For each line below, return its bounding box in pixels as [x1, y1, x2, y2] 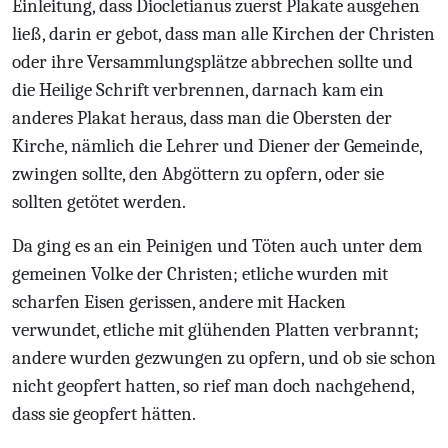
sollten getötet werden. [12, 191, 186, 213]
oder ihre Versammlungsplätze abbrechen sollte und [12, 51, 413, 73]
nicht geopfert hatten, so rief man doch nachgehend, [12, 375, 414, 397]
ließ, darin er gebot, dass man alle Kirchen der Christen [12, 23, 435, 45]
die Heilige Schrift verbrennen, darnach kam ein [12, 79, 384, 101]
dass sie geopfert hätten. [12, 403, 196, 425]
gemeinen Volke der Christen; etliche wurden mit [12, 263, 388, 285]
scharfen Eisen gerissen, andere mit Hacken [12, 291, 346, 313]
